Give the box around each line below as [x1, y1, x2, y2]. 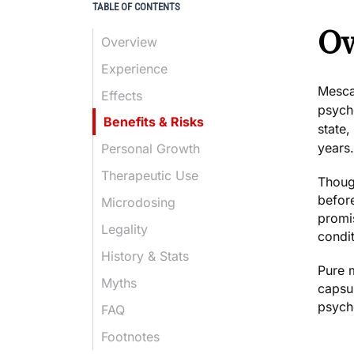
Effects [101, 87, 142, 104]
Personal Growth [101, 140, 200, 156]
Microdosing [101, 194, 175, 210]
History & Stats [101, 247, 189, 264]
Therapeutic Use [101, 167, 198, 183]
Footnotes [101, 328, 160, 345]
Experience [101, 60, 168, 77]
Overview [101, 33, 157, 50]
